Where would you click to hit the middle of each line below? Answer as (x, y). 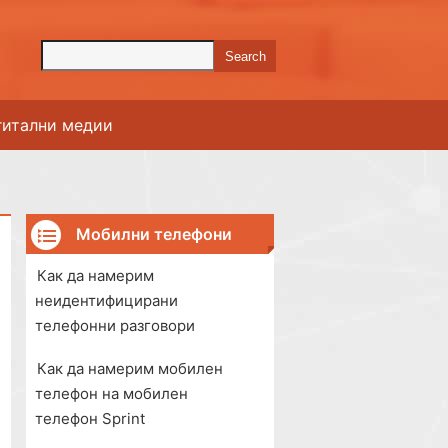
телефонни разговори (115, 325)
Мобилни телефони (154, 234)
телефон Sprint (90, 418)
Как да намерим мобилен (130, 368)
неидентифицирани (106, 300)
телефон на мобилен (111, 393)
